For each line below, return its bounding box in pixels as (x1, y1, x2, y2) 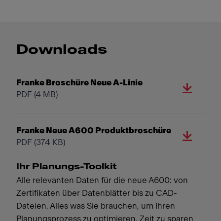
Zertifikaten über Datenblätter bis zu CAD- (16, 188, 177, 197)
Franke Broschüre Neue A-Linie (16, 78, 143, 87)
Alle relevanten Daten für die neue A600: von (16, 176, 188, 184)
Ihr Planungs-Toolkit (16, 162, 117, 171)
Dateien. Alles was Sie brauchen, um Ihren (16, 201, 175, 210)
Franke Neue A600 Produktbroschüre (16, 126, 171, 135)
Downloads (16, 43, 107, 56)
